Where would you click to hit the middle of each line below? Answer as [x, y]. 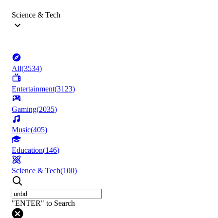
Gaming [24, 109]
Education [27, 150]
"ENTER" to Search [43, 203]
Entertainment [33, 89]
